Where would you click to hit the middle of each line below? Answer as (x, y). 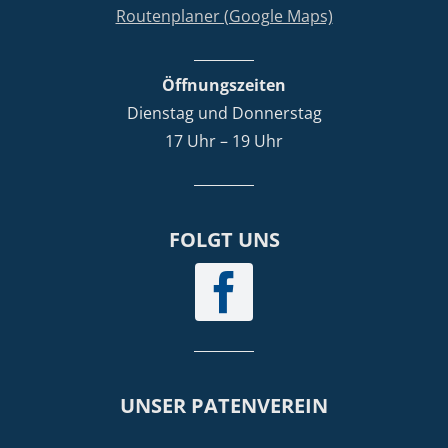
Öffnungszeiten (224, 84)
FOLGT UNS (224, 239)
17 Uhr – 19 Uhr (224, 140)
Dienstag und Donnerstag (224, 112)
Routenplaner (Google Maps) (224, 15)
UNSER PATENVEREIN (224, 405)
